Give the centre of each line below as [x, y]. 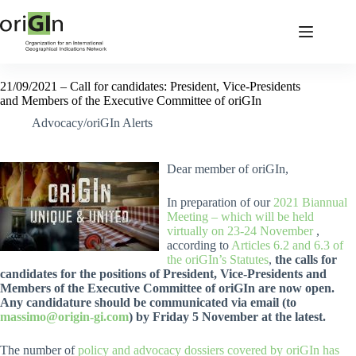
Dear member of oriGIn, [228, 169]
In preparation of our [220, 202]
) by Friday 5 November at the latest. [227, 317]
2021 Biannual [310, 202]
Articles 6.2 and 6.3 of [287, 245]
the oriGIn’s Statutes [218, 259]
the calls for [306, 259]
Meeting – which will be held [240, 217]
